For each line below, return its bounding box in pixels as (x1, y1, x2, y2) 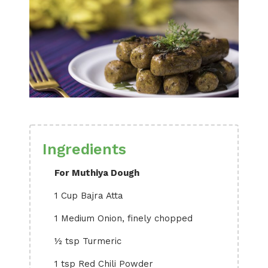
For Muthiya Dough (54, 167, 139, 178)
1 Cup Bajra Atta (54, 190, 123, 201)
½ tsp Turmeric (54, 236, 121, 246)
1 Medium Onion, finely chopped (54, 213, 193, 224)
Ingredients (42, 141, 126, 158)
